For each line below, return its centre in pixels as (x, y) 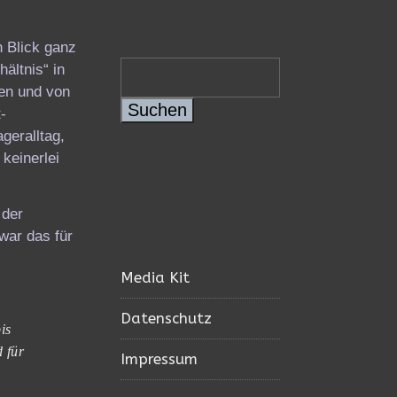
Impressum (159, 359)
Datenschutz (166, 318)
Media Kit (155, 277)
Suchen (157, 110)
